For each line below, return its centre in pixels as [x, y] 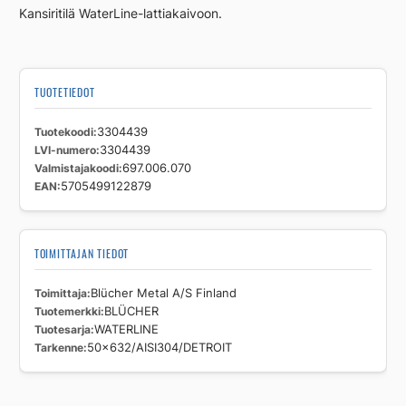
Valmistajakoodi [76, 168]
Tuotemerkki [67, 311]
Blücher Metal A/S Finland [163, 293]
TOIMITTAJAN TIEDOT [82, 253]
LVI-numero [65, 150]
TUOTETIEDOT [64, 92]
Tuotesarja [62, 329]
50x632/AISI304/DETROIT [159, 347]
